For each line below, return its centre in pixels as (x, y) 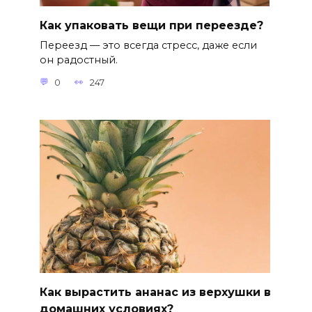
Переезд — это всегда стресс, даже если (148, 46)
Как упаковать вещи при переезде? (151, 25)
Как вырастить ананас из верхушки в (155, 292)
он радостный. (78, 60)
